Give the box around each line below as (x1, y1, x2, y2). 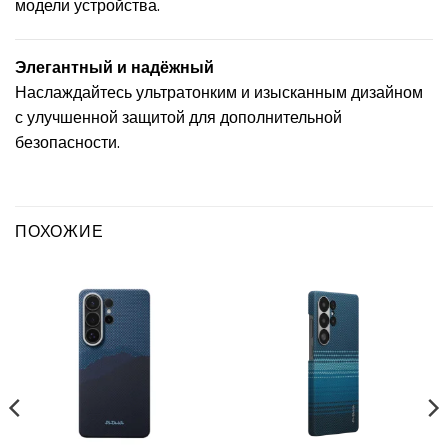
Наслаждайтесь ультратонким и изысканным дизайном (15, 80, 423, 104)
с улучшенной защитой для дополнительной (15, 105, 342, 129)
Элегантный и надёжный (15, 55, 214, 79)
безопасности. (15, 130, 120, 154)
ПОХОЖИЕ (15, 219, 104, 243)
